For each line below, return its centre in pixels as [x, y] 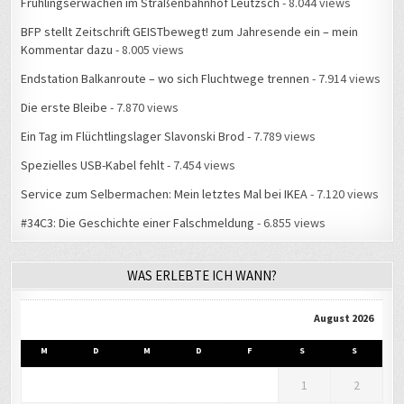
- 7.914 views [345, 79]
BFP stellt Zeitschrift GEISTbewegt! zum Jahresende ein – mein [190, 32]
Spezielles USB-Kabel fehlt [93, 165]
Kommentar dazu [67, 50]
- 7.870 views [143, 108]
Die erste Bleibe [64, 108]
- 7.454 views [200, 165]
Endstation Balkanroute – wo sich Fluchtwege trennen [165, 79]
